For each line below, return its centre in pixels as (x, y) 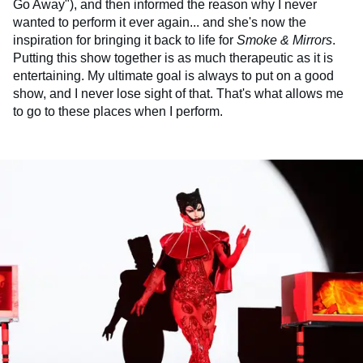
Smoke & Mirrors (284, 41)
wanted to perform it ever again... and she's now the (160, 23)
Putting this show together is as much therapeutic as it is (173, 58)
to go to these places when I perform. (118, 112)
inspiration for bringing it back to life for (125, 41)
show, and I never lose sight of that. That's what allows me (178, 94)
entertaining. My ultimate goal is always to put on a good (173, 76)
